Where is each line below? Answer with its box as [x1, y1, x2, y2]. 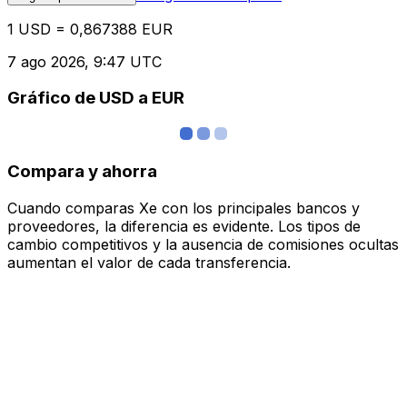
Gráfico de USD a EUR [7, 87, 184, 109]
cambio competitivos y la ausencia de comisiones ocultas [7, 234, 399, 253]
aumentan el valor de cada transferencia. [7, 253, 291, 272]
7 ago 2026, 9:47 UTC [7, 52, 162, 71]
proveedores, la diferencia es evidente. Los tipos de [7, 216, 361, 235]
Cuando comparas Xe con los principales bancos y [7, 198, 360, 217]
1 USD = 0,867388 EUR [7, 19, 173, 38]
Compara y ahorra [7, 160, 157, 182]
